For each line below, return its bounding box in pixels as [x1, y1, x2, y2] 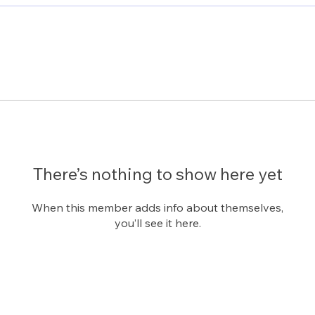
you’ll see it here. [114, 215, 201, 230]
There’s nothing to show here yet [32, 162, 283, 184]
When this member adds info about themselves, [32, 200, 283, 214]
